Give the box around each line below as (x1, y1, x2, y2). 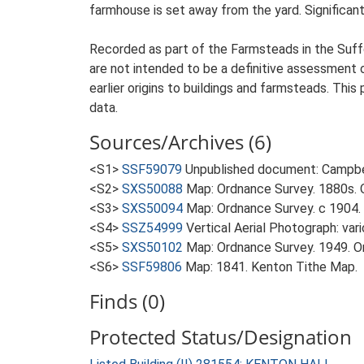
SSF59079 (122, 162, 182, 177)
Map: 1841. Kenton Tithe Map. (185, 259, 357, 275)
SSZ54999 (122, 220, 183, 236)
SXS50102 (122, 240, 183, 255)
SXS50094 (122, 201, 183, 216)
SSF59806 (122, 259, 182, 275)
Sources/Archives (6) (89, 128, 271, 155)
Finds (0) (89, 288, 165, 314)
